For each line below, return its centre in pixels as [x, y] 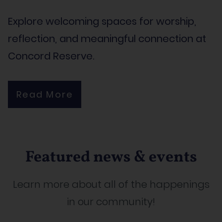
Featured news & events [111, 158]
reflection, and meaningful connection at [107, 39]
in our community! [111, 202]
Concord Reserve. [51, 56]
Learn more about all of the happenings [111, 184]
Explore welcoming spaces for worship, [102, 21]
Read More [45, 94]
